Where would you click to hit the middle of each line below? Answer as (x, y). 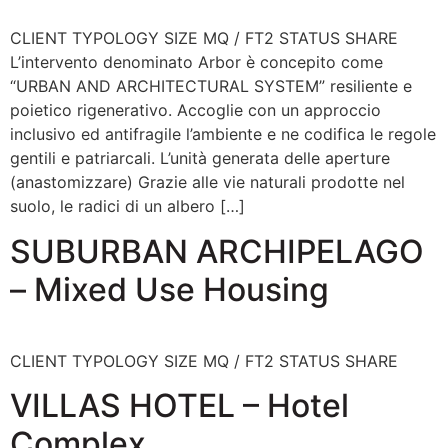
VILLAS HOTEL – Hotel (179, 406)
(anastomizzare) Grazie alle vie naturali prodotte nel (207, 182)
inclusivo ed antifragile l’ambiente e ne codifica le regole (223, 134)
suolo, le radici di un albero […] (127, 206)
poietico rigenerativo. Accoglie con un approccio (195, 110)
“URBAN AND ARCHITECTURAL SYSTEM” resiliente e (211, 86)
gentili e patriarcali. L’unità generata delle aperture (200, 158)
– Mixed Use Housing (169, 289)
